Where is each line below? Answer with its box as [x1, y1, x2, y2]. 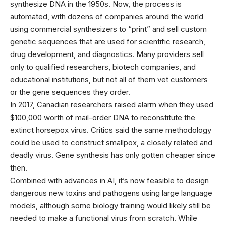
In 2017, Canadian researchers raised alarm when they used [10, 100, 213, 109]
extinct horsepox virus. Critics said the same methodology [10, 125, 211, 135]
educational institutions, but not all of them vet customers [10, 75, 208, 84]
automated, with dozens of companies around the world [10, 12, 203, 21]
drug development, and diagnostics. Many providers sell [10, 49, 204, 59]
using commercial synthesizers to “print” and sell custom [10, 24, 207, 34]
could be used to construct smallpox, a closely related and [10, 138, 212, 147]
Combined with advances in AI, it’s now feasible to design [10, 176, 209, 185]
